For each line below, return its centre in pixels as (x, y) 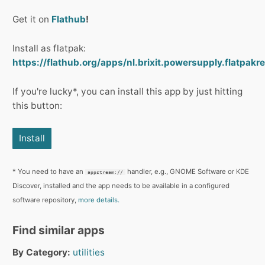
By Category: (41, 253)
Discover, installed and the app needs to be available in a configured (121, 186)
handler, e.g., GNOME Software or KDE (188, 172)
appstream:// (106, 172)
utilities (89, 253)
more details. (99, 200)
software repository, (45, 200)
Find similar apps (59, 230)
